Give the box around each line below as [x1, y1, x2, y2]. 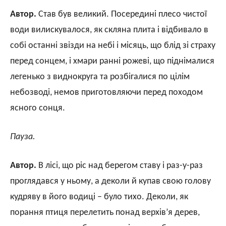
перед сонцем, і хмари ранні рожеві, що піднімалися [10, 56, 214, 66]
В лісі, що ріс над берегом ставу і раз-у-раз [36, 160, 203, 171]
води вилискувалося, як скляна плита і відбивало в [10, 25, 208, 35]
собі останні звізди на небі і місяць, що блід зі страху [10, 40, 215, 50]
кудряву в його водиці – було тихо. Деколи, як [10, 192, 188, 202]
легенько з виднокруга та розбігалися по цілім [10, 72, 190, 82]
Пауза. [10, 132, 35, 142]
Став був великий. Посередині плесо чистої [36, 9, 207, 19]
